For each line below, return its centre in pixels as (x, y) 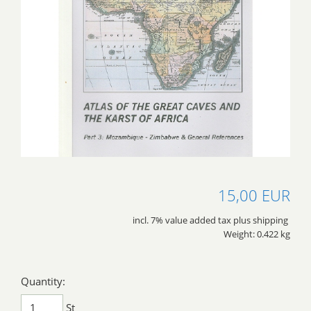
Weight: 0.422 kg (257, 235)
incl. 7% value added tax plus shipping (211, 221)
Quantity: (43, 281)
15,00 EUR (254, 195)
